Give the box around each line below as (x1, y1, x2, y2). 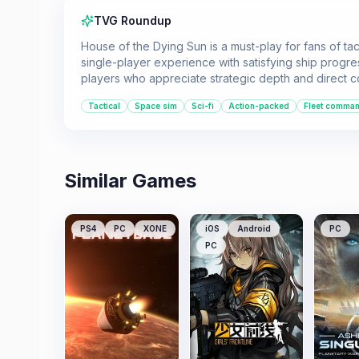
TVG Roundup (94, 14, 171, 27)
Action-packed (228, 101, 289, 111)
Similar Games (64, 169, 196, 192)
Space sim (135, 101, 177, 111)
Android (236, 224, 271, 233)
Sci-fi (192, 101, 214, 111)
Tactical (88, 101, 120, 111)
